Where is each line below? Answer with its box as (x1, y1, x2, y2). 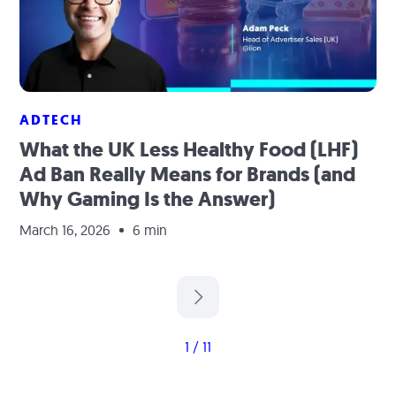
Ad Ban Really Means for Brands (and (19, 161, 356, 188)
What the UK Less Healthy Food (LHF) (19, 136, 359, 164)
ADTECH (19, 110, 83, 129)
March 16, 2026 (19, 221, 111, 239)
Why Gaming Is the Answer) (19, 186, 276, 213)
